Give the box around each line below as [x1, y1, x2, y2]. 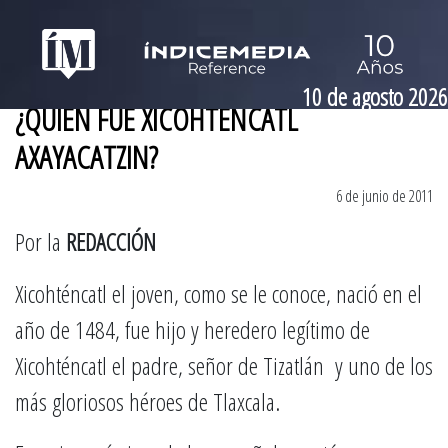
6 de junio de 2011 [336, 185, 433, 207]
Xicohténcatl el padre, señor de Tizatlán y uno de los [15, 349, 433, 382]
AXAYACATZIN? [15, 135, 158, 178]
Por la [15, 225, 66, 258]
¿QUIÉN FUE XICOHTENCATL [15, 97, 298, 140]
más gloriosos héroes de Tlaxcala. [15, 385, 280, 418]
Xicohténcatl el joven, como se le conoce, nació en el [15, 277, 422, 310]
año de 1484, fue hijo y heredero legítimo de [15, 313, 370, 346]
